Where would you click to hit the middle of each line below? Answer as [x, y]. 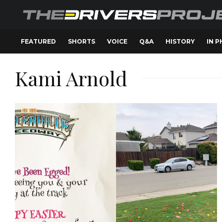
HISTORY [180, 41]
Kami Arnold [71, 78]
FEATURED [38, 41]
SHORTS [82, 41]
